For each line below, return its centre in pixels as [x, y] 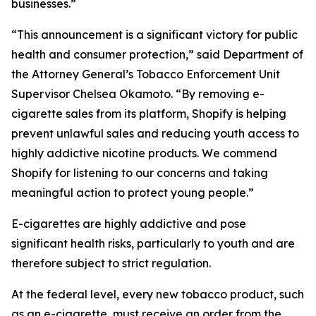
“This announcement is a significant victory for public [154, 35]
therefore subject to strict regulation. [111, 263]
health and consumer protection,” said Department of [157, 54]
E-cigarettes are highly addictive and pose [129, 224]
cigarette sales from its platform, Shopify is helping [149, 114]
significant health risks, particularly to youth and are [153, 243]
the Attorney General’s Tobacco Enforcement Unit [146, 74]
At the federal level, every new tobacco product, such [158, 294]
